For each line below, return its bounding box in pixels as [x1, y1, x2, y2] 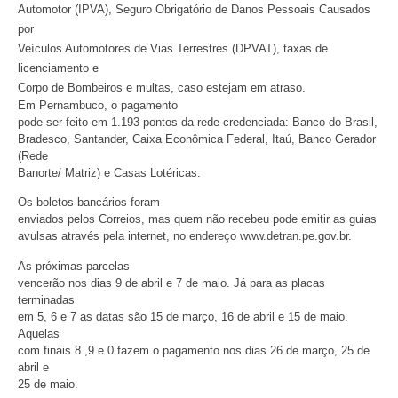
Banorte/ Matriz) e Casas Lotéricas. [18, 166, 201, 179]
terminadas [18, 292, 75, 306]
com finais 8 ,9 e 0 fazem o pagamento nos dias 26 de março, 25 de [18, 343, 370, 357]
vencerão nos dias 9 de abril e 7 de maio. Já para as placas [18, 275, 325, 290]
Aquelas [18, 326, 60, 340]
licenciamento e [18, 61, 99, 75]
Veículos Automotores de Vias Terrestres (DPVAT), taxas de [18, 42, 328, 55]
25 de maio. [18, 377, 78, 391]
